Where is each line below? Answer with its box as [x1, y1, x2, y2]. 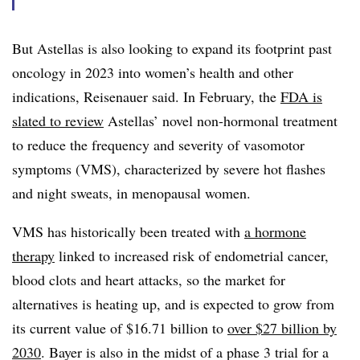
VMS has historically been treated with [12, 222, 244, 242]
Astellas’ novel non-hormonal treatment [104, 111, 337, 131]
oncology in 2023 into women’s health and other [12, 63, 293, 83]
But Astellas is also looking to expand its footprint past [12, 39, 332, 59]
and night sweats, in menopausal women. [12, 183, 251, 203]
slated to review [12, 111, 104, 131]
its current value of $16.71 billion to [12, 318, 227, 338]
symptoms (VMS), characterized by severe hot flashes [12, 159, 325, 179]
